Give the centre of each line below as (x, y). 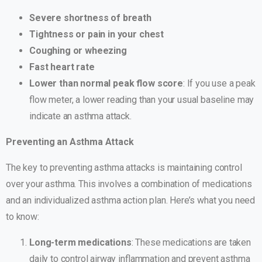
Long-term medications (80, 243)
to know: (23, 217)
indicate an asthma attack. (80, 116)
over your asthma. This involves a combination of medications (129, 184)
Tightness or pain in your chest (97, 35)
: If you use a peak (219, 84)
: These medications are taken (191, 243)
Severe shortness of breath (90, 18)
